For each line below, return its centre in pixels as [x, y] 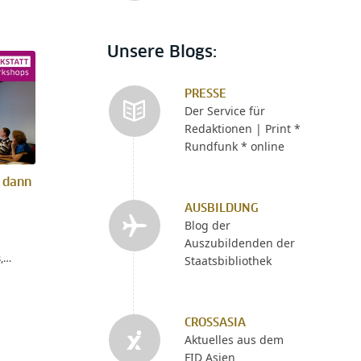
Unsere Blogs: [162, 52]
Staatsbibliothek [228, 261]
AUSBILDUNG [221, 209]
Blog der [207, 225]
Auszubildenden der [239, 243]
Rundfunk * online [234, 146]
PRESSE [205, 94]
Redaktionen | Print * [242, 129]
